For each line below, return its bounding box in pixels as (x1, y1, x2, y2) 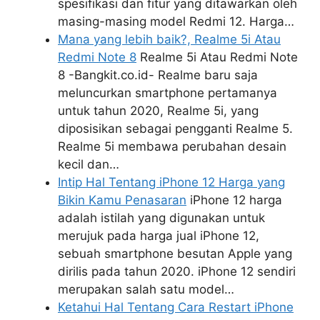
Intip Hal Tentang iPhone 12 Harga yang (58, 174, 285, 189)
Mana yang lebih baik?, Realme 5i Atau (58, 31, 281, 46)
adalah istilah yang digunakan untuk (58, 210, 265, 225)
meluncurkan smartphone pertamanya (58, 85, 277, 100)
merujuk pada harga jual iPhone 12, (58, 228, 259, 243)
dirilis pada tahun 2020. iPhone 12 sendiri (58, 264, 296, 279)
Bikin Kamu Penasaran (58, 192, 186, 207)
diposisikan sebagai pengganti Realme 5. (58, 121, 293, 136)
